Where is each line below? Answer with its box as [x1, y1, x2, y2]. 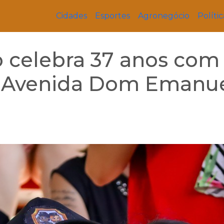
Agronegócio [138, 11, 189, 20]
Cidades [56, 11, 87, 20]
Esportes [95, 11, 130, 20]
